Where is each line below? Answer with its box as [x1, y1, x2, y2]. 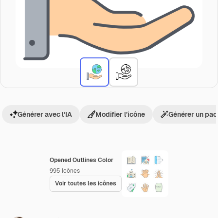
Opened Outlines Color [50, 156, 113, 164]
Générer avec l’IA [18, 110, 72, 119]
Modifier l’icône [95, 110, 145, 119]
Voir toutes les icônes [55, 180, 116, 187]
